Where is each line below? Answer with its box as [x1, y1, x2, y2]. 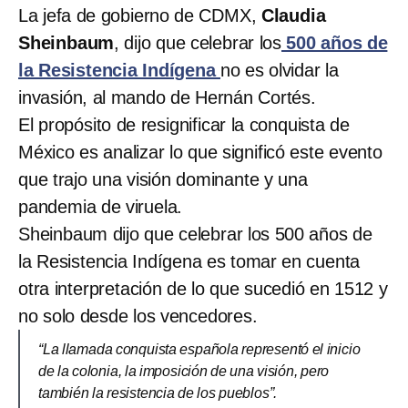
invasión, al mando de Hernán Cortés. [18, 87, 316, 108]
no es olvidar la [220, 60, 339, 81]
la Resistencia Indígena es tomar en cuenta [18, 251, 361, 272]
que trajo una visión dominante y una [18, 169, 308, 190]
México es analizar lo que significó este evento [18, 142, 382, 163]
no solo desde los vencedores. [18, 306, 258, 327]
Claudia [256, 5, 326, 26]
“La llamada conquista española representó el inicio [38, 342, 361, 358]
